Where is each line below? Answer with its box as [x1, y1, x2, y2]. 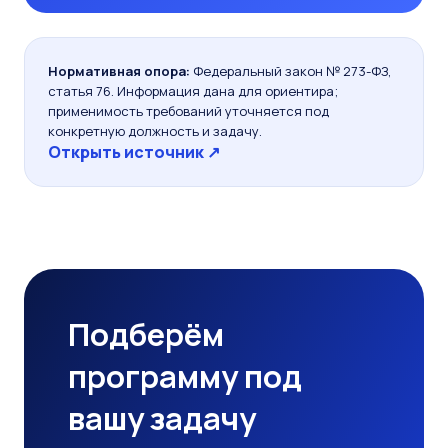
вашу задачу [68, 397, 256, 439]
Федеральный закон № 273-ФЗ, [190, 62, 391, 80]
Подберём [68, 313, 224, 355]
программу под [68, 355, 302, 397]
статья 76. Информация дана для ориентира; [48, 82, 338, 100]
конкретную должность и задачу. [48, 122, 262, 140]
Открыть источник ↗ [48, 141, 220, 163]
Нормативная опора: [48, 62, 190, 80]
